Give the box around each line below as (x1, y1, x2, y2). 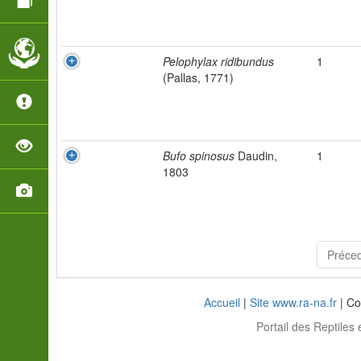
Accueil (204, 294, 240, 310)
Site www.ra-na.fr (250, 294, 337, 310)
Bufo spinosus (163, 147, 234, 164)
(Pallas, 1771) (163, 69, 234, 85)
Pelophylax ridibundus (163, 53, 274, 69)
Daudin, (234, 147, 277, 164)
